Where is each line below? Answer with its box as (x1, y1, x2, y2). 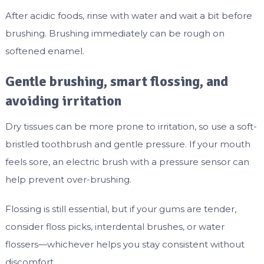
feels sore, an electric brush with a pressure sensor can (5, 156, 249, 168)
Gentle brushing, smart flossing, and (5, 72, 228, 91)
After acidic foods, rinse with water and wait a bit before (5, 10, 252, 22)
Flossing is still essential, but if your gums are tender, (5, 203, 236, 215)
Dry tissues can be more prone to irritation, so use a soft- (5, 121, 257, 133)
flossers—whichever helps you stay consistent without (5, 239, 245, 250)
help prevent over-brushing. (5, 174, 131, 186)
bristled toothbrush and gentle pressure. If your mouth (5, 138, 250, 150)
